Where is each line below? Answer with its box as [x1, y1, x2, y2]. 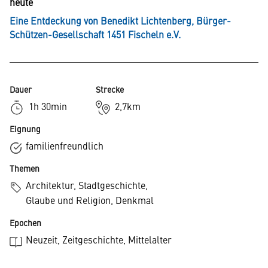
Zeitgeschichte [62, 236, 124, 246]
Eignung [10, 126, 41, 135]
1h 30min [29, 103, 67, 113]
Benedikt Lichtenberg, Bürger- [100, 17, 231, 28]
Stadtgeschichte [78, 182, 146, 192]
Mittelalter [128, 236, 172, 246]
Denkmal [115, 197, 154, 207]
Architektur [26, 182, 74, 192]
